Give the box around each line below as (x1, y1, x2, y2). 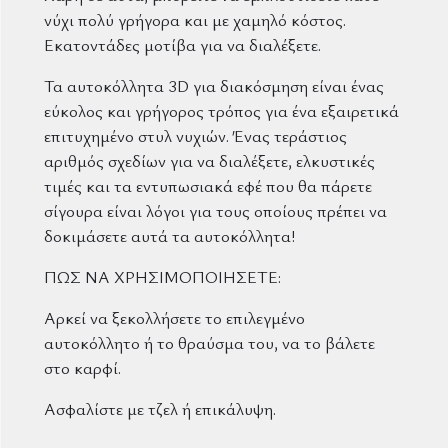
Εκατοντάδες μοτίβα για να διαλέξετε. (44, 32, 321, 56)
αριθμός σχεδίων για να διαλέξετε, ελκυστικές (44, 148, 375, 172)
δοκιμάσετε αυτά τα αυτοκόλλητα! (44, 223, 296, 247)
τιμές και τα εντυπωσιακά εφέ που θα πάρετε (44, 173, 372, 197)
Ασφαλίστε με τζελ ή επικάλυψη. (44, 396, 276, 420)
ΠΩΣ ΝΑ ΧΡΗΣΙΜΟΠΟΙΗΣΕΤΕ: (44, 264, 281, 288)
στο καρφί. (44, 355, 121, 379)
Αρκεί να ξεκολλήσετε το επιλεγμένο (44, 305, 305, 329)
